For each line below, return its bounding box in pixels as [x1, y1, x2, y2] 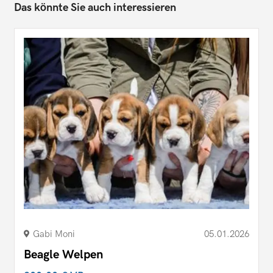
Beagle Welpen [24, 247, 103, 263]
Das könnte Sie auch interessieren [14, 1, 176, 15]
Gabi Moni [33, 229, 75, 240]
